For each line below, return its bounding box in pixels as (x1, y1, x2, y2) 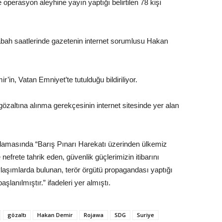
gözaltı (7, 211, 26, 219)
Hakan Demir (37, 211, 73, 219)
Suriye (137, 211, 154, 219)
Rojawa (84, 211, 104, 219)
